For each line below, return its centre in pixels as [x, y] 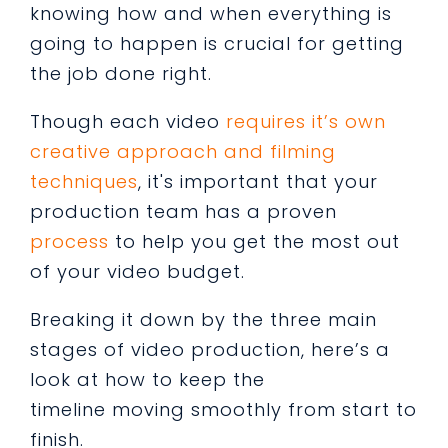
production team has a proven [183, 211]
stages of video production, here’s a [210, 349]
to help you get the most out [254, 241]
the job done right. [121, 73]
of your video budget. [137, 271]
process [69, 241]
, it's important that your [258, 181]
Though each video [128, 121]
